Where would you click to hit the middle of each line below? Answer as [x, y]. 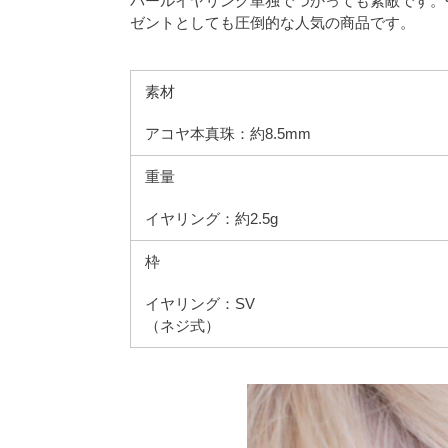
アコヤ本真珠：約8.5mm [228, 134]
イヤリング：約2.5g [211, 219]
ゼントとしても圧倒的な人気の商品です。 [272, 23]
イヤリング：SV [200, 304]
